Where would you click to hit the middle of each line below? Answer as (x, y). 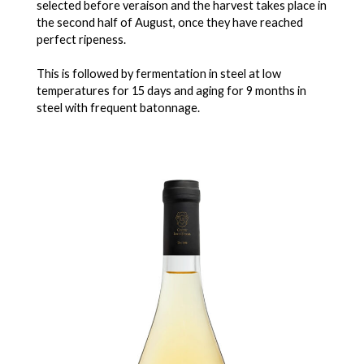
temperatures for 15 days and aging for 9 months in (171, 91)
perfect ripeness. (81, 39)
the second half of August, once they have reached (170, 22)
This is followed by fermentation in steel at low (159, 74)
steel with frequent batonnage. (118, 108)
